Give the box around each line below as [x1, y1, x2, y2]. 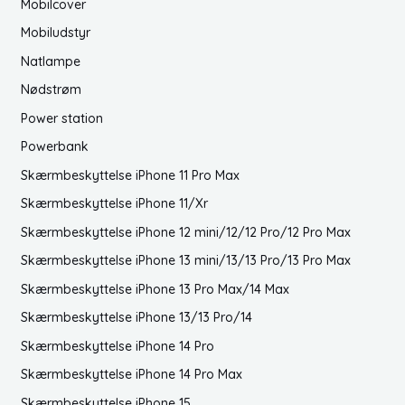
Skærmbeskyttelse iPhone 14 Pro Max [20, 366, 242, 383]
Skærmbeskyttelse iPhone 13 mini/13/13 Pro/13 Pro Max [20, 252, 351, 269]
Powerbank [20, 138, 89, 155]
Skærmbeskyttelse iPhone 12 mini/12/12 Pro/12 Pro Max [20, 223, 351, 240]
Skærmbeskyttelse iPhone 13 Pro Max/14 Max [20, 280, 289, 297]
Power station [20, 109, 103, 127]
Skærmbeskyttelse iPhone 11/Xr [20, 195, 208, 212]
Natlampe [20, 52, 80, 70]
